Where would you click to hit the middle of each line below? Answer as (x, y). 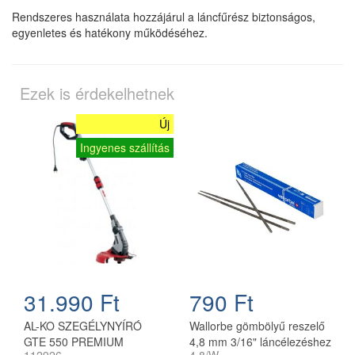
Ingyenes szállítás (125, 148)
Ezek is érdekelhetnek (97, 94)
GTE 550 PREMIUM (74, 342)
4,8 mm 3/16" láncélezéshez (260, 342)
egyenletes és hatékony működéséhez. (110, 33)
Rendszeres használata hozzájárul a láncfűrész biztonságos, (164, 17)
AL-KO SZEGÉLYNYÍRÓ (83, 326)
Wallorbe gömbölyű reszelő (257, 326)
